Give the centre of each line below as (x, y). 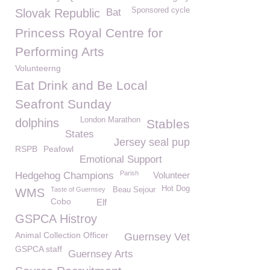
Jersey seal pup (152, 142)
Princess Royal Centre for (89, 33)
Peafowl (58, 149)
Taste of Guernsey (78, 189)
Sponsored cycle (161, 10)
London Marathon (110, 120)
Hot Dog (176, 189)
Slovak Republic (58, 13)
